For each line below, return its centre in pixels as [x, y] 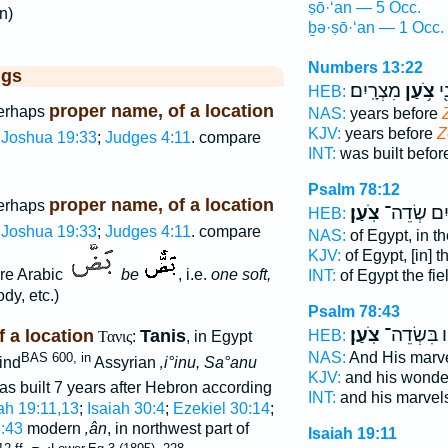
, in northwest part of [177, 428]
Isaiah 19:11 [352, 433]
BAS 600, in [55, 357]
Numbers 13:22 [365, 67]
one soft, [240, 274]
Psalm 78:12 [353, 189]
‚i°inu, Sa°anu [208, 363]
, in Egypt [218, 336]
